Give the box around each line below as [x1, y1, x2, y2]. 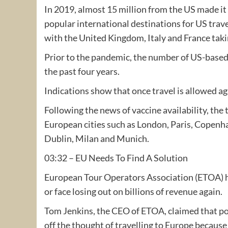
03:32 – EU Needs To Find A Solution [44, 152, 188, 163]
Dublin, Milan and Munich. [44, 132, 149, 144]
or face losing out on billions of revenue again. [44, 185, 222, 197]
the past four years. [44, 65, 120, 77]
